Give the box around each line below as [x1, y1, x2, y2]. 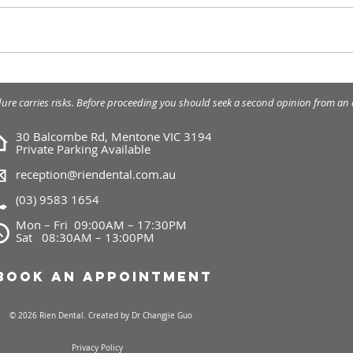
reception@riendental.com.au [16, 166, 176, 183]
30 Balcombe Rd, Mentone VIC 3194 [16, 128, 212, 145]
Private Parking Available [16, 141, 150, 158]
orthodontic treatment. [65, 86, 218, 105]
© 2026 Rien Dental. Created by [9, 310, 129, 321]
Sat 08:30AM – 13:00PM [16, 229, 154, 246]
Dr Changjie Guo [128, 310, 192, 321]
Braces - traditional [65, 68, 192, 87]
